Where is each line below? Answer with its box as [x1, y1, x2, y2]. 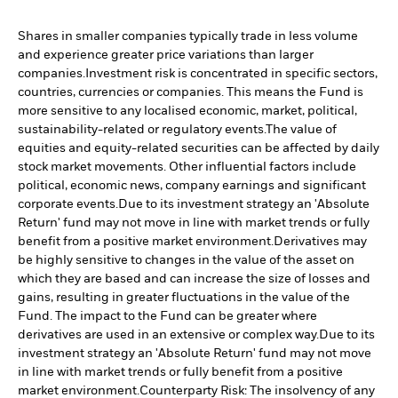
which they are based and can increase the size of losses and [18, 272, 370, 285]
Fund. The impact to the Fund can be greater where [18, 309, 317, 322]
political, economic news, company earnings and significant [18, 179, 366, 192]
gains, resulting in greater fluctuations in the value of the [18, 291, 350, 304]
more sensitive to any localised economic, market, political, [18, 104, 357, 117]
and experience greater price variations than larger [18, 48, 314, 61]
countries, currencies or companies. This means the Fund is [18, 85, 363, 99]
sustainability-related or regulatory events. [18, 123, 266, 136]
